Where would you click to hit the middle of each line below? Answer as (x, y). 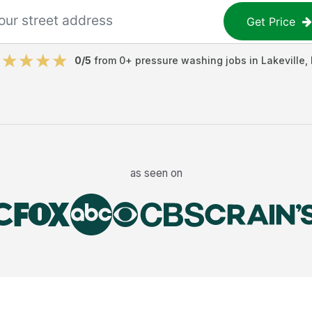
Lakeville (283, 60)
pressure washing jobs (190, 60)
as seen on (156, 173)
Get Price (271, 21)
